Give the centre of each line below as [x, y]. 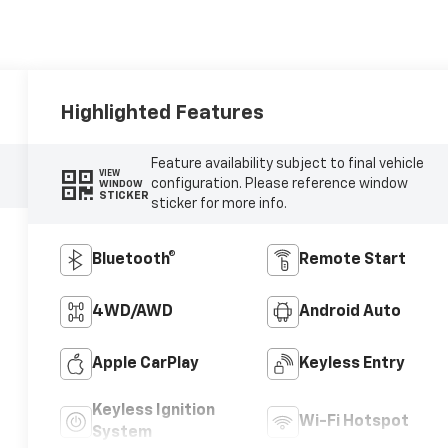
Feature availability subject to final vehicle [287, 164]
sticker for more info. [218, 204]
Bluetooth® [134, 260]
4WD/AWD [133, 312]
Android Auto [349, 312]
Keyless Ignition [154, 411]
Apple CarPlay [146, 364]
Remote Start [352, 260]
